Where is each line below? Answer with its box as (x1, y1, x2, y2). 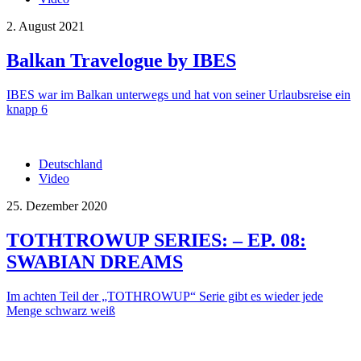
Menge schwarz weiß (6, 303, 115, 317)
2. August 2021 (6, 19, 85, 34)
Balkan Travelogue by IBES (6, 50, 236, 72)
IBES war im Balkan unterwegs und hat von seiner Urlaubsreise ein (6, 88, 351, 102)
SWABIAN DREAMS (6, 251, 183, 273)
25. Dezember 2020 (6, 199, 107, 214)
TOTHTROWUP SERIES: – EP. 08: (6, 230, 306, 251)
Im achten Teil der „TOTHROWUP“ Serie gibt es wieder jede (6, 288, 323, 303)
